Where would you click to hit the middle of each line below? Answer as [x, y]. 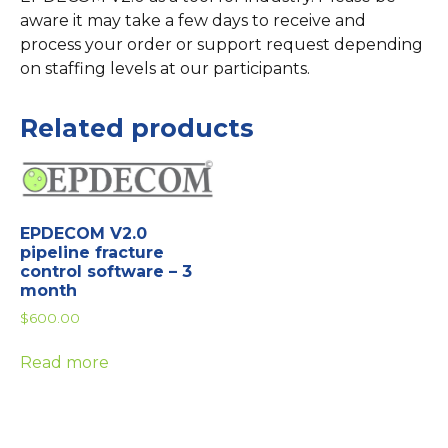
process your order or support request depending [221, 44]
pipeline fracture [92, 252]
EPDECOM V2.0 [83, 233]
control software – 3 [106, 271]
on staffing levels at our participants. [165, 68]
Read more [64, 362]
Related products [137, 127]
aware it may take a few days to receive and [193, 20]
